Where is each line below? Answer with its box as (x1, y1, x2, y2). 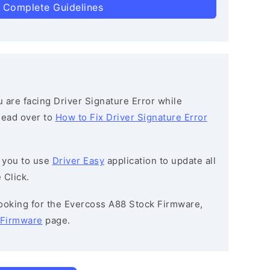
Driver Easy (52, 155, 104, 166)
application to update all (104, 155, 216, 166)
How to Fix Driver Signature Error (55, 111, 207, 123)
